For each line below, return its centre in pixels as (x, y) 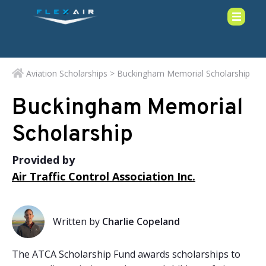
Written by (77, 222)
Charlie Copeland (141, 222)
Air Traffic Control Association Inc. (104, 177)
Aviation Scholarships (67, 73)
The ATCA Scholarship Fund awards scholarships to (126, 254)
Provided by (43, 160)
